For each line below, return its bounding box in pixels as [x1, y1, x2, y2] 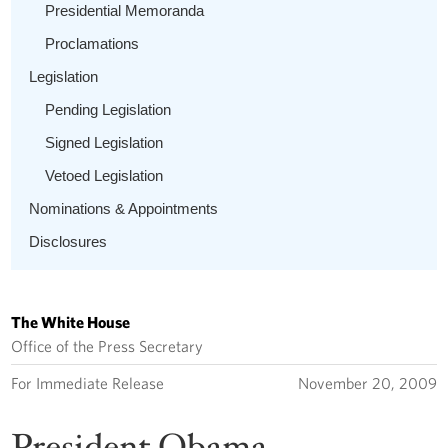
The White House [11, 312, 131, 331]
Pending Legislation [45, 100, 172, 118]
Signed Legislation [45, 133, 164, 151]
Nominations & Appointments [29, 199, 219, 217]
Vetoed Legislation [45, 166, 164, 184]
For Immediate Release [11, 373, 165, 392]
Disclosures [29, 232, 108, 250]
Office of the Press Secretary [11, 336, 204, 355]
